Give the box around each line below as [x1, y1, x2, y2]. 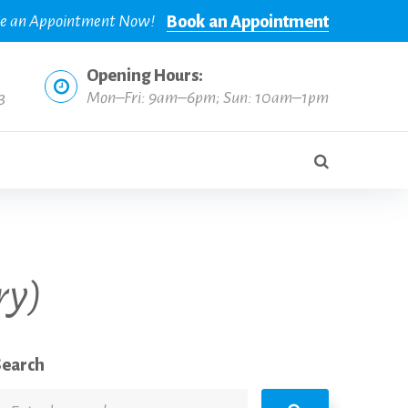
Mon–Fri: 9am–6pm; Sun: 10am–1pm [87, 88, 329, 107]
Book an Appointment [167, 13, 329, 32]
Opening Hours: [87, 66, 203, 86]
